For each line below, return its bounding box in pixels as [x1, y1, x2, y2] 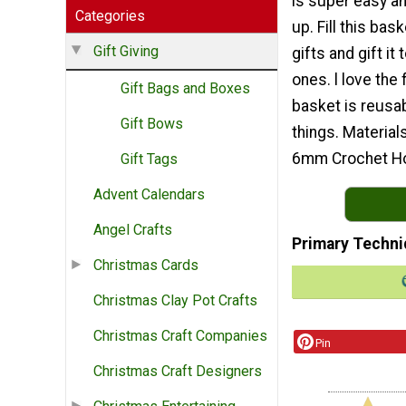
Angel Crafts [93, 221, 172, 239]
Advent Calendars [93, 186, 205, 204]
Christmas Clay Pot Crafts [93, 292, 257, 310]
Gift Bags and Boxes [121, 80, 250, 98]
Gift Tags [121, 150, 178, 169]
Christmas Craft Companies [93, 327, 267, 345]
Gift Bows [121, 115, 183, 133]
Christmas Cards [93, 256, 198, 275]
